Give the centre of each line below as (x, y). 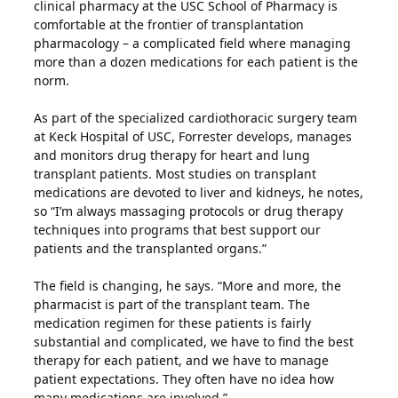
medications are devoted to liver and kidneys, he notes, (199, 192)
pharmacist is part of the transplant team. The (172, 304)
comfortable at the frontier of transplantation (169, 24)
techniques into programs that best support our (178, 230)
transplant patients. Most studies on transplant (175, 174)
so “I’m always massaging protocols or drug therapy (189, 211)
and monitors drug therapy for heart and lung (172, 155)
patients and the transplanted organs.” (151, 248)
